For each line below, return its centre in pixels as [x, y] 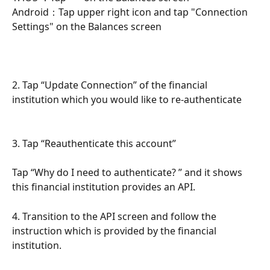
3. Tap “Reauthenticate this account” [94, 143]
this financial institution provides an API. [104, 187]
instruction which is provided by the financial [115, 231]
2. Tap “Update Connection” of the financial [111, 85]
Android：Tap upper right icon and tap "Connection [131, 12]
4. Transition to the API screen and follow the [115, 216]
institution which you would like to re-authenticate [128, 100]
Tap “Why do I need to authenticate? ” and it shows [128, 173]
